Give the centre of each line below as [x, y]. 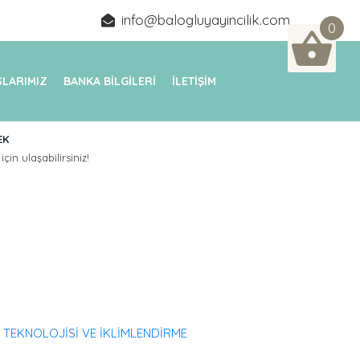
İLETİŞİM [194, 81]
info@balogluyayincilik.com [206, 20]
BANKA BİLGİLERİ [110, 81]
